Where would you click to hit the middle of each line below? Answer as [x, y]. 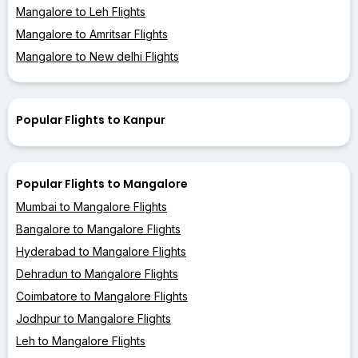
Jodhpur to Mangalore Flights [93, 318]
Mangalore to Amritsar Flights [92, 34]
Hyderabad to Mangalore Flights [101, 251]
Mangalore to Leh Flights [81, 11]
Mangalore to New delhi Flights [97, 56]
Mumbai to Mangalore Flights [91, 206]
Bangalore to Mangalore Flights [98, 229]
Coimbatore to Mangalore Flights [102, 296]
